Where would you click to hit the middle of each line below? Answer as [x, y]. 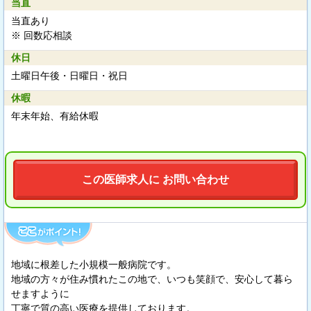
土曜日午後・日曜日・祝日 [69, 75]
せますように [40, 293]
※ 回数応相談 [42, 35]
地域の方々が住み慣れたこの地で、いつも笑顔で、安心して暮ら [152, 279]
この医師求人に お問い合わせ [155, 179]
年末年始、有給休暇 [55, 116]
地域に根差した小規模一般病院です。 [94, 264]
